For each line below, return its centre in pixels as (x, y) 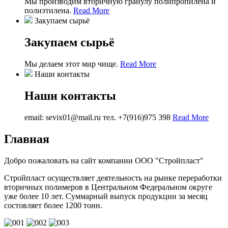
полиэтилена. (49, 11)
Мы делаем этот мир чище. (72, 64)
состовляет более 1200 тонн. (53, 205)
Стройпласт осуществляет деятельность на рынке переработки (113, 178)
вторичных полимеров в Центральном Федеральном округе (108, 187)
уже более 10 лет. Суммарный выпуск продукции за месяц (106, 196)
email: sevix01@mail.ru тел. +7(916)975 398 (98, 117)
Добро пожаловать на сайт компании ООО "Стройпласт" (104, 160)
